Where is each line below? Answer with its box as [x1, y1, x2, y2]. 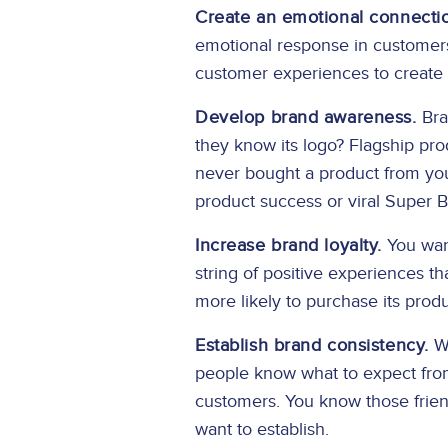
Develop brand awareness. [195, 107, 417, 129]
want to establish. [195, 419, 334, 441]
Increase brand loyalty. [195, 235, 382, 257]
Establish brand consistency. [195, 335, 429, 357]
